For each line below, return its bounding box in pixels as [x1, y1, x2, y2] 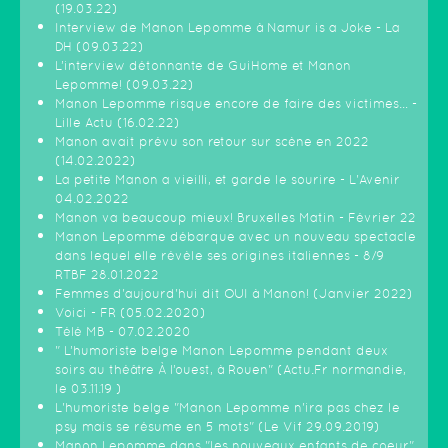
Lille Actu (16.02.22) [55, 115, 180, 131]
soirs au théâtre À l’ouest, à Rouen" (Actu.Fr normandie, [55, 362, 406, 378]
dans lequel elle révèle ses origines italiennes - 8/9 [55, 248, 384, 264]
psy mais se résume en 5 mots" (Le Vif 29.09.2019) [55, 419, 380, 435]
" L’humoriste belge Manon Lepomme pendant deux [55, 343, 388, 359]
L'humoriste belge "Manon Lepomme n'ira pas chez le [55, 400, 400, 416]
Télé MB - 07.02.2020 [55, 324, 191, 340]
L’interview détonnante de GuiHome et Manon [55, 58, 351, 74]
